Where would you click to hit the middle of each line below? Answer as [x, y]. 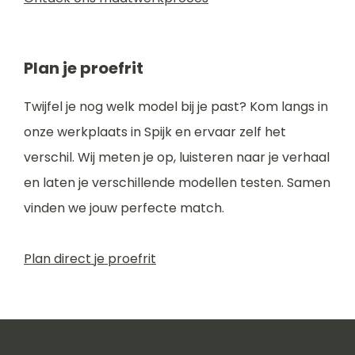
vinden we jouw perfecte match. [124, 208]
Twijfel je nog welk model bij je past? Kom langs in [176, 107]
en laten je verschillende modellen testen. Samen [177, 183]
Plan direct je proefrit [90, 259]
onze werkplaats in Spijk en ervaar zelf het [155, 132]
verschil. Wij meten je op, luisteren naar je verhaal [177, 157]
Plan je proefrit [84, 68]
